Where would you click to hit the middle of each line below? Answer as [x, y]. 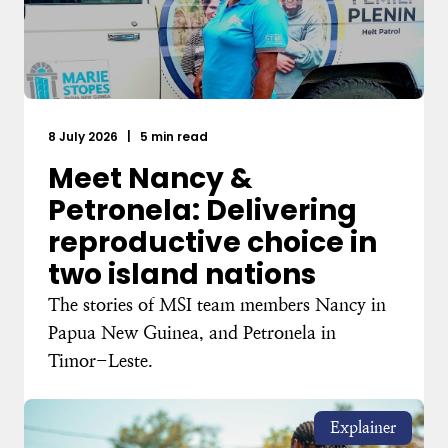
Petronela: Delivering [202, 210]
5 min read [172, 136]
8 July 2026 [84, 136]
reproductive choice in [212, 242]
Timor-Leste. [100, 360]
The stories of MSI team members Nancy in [217, 304]
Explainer [363, 427]
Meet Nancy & [150, 178]
